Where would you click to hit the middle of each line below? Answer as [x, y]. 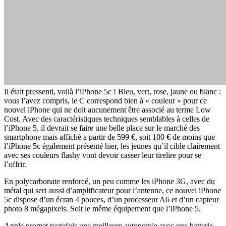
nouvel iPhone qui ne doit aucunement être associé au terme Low [107, 109]
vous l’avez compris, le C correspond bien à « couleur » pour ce [105, 100]
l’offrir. [15, 164]
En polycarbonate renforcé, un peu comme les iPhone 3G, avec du [109, 181]
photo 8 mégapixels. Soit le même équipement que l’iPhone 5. [102, 208]
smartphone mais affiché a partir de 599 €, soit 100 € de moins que [109, 137]
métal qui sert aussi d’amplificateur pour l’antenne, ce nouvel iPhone [112, 190]
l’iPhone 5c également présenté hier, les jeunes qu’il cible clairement [112, 146]
